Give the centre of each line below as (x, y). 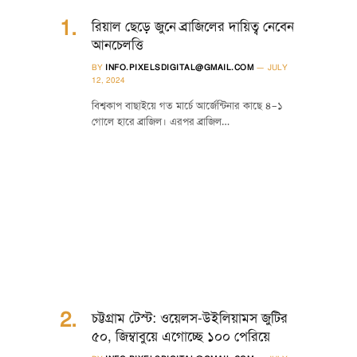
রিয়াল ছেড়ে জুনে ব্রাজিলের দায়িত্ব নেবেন (193, 26)
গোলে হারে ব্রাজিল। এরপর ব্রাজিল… (161, 122)
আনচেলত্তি (118, 45)
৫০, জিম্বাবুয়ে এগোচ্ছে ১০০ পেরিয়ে (181, 336)
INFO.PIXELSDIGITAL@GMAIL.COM (179, 67)
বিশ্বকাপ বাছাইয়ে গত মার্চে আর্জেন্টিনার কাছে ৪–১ (187, 106)
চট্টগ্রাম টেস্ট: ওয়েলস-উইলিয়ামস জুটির (190, 318)
